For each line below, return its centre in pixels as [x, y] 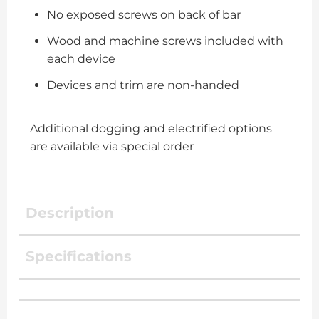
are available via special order [112, 146]
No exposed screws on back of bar [144, 14]
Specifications [79, 256]
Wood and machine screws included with [165, 41]
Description [70, 213]
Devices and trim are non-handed [143, 85]
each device [81, 58]
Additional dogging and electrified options [151, 128]
